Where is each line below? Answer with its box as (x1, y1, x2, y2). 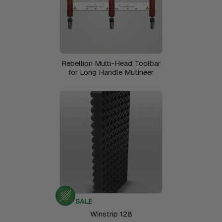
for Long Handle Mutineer (68, 67, 154, 77)
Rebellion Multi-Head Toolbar (61, 58, 161, 68)
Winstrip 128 (90, 209, 132, 219)
